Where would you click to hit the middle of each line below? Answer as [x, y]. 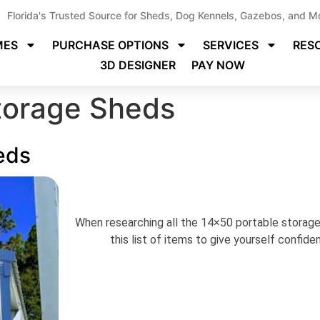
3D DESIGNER [138, 65]
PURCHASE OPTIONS [111, 45]
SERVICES [231, 45]
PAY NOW [219, 65]
